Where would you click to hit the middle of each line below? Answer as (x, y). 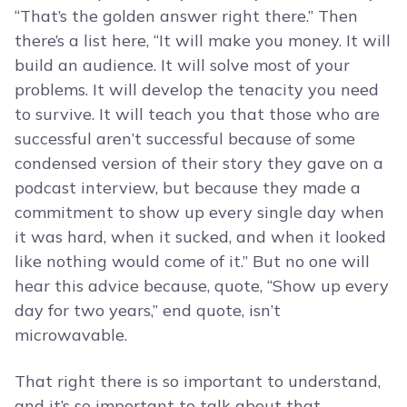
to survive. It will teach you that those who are (197, 114)
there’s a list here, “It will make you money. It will (203, 41)
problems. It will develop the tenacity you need (197, 90)
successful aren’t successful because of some (185, 139)
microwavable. (71, 335)
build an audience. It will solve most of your (182, 65)
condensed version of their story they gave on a (199, 164)
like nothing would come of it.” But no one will (192, 262)
